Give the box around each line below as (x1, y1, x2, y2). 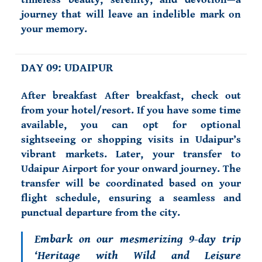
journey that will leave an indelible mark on (21, 8, 241, 20)
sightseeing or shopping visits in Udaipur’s (21, 133, 241, 146)
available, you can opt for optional (21, 119, 241, 131)
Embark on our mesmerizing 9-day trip (35, 233, 241, 246)
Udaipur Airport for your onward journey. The (21, 163, 241, 175)
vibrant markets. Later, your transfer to (21, 148, 241, 160)
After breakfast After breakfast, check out (21, 89, 241, 102)
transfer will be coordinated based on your (21, 177, 241, 189)
